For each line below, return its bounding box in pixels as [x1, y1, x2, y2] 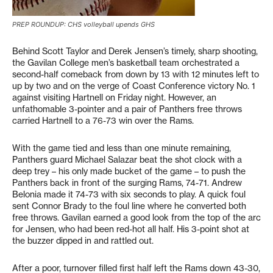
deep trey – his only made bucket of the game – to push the [12, 166, 246, 177]
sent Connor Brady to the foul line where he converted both [12, 200, 246, 211]
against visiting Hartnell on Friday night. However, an [12, 92, 216, 103]
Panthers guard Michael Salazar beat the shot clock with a [12, 154, 242, 165]
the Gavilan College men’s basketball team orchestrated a [12, 57, 239, 68]
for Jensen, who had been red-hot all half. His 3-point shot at [12, 224, 249, 235]
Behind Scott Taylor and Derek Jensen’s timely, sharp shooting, [12, 46, 258, 57]
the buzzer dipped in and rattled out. [12, 235, 154, 246]
